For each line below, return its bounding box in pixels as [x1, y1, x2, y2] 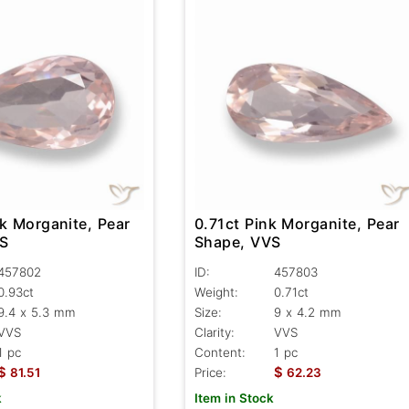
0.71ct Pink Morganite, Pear [194, 215, 400, 234]
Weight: [194, 285, 238, 300]
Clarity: [194, 325, 235, 341]
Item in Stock [194, 391, 274, 406]
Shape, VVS [194, 233, 281, 252]
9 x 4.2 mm [273, 305, 341, 320]
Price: [194, 365, 226, 381]
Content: [194, 345, 246, 361]
